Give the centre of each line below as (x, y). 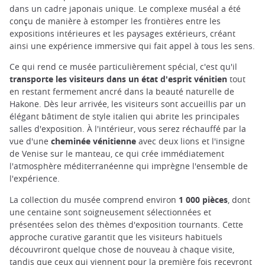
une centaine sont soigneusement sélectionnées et (110, 212)
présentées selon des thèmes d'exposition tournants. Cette (126, 224)
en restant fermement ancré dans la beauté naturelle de (122, 92)
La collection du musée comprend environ (94, 199)
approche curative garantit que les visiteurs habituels (116, 237)
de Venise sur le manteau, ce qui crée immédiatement (117, 154)
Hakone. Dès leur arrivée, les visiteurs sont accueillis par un (128, 104)
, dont (239, 199)
